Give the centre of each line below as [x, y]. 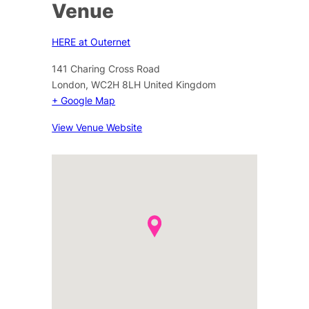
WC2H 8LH [116, 84]
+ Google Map [84, 100]
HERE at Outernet [91, 41]
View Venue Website [97, 127]
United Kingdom [180, 84]
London [69, 84]
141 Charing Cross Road [106, 68]
